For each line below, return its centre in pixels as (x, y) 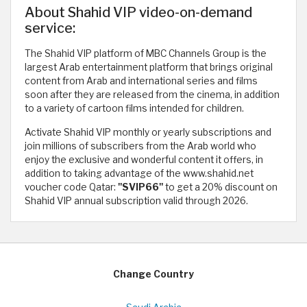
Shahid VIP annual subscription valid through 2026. (136, 200)
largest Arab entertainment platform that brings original (149, 67)
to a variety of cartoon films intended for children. (134, 108)
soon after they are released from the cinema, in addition (152, 94)
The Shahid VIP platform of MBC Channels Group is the (146, 53)
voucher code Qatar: (71, 187)
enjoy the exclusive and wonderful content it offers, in (144, 159)
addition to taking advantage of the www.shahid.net (139, 173)
